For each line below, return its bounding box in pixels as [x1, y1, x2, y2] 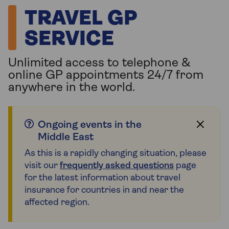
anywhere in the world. [8, 82, 135, 95]
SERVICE [25, 30, 114, 51]
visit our [25, 161, 60, 171]
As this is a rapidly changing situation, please [25, 149, 207, 159]
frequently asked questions [60, 161, 174, 171]
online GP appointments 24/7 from [8, 70, 203, 82]
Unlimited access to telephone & [8, 57, 191, 70]
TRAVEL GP [25, 9, 138, 30]
